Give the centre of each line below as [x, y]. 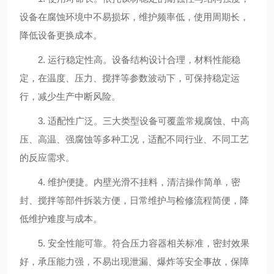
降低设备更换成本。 [61, 35]
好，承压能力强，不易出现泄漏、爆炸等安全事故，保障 [134, 261]
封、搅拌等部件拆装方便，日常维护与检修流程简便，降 [134, 200]
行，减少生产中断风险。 [70, 96]
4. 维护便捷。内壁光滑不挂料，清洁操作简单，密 [130, 182]
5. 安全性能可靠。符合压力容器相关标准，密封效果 [135, 243]
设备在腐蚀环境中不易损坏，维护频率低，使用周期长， [134, 17]
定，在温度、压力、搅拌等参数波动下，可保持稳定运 [130, 78]
